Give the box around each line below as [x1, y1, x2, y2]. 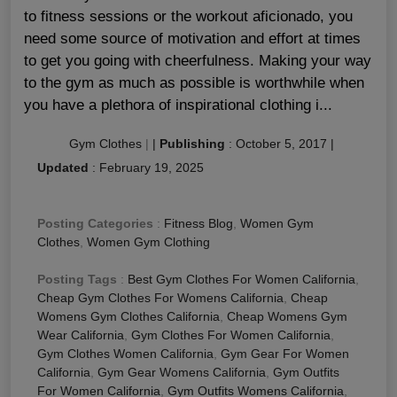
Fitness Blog [164, 216, 233, 231]
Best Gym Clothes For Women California [128, 272, 355, 287]
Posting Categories [37, 216, 153, 231]
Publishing [160, 136, 225, 152]
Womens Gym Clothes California [37, 309, 220, 324]
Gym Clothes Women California [37, 346, 214, 362]
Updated [37, 160, 89, 175]
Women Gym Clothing [87, 235, 210, 250]
